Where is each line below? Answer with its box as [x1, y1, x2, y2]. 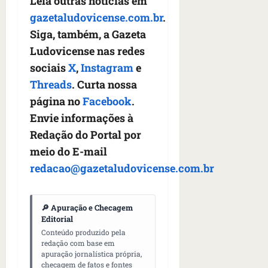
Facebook [83, 94, 132, 109]
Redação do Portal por [30, 127, 141, 142]
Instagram [81, 60, 133, 75]
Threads [30, 77, 72, 92]
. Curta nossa [72, 77, 137, 92]
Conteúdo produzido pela [41, 227, 126, 237]
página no [30, 94, 83, 109]
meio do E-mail [30, 144, 107, 159]
